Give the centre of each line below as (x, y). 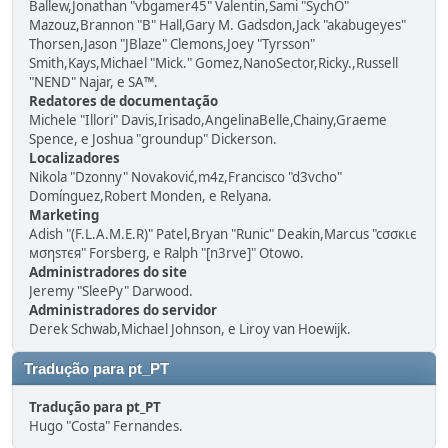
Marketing (64, 215)
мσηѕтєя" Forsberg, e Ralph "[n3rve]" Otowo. (166, 253)
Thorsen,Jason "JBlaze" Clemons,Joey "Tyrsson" (172, 44)
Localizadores (74, 158)
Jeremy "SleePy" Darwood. (111, 291)
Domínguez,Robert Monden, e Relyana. (150, 196)
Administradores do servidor (123, 310)
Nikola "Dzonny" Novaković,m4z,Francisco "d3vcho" (185, 177)
